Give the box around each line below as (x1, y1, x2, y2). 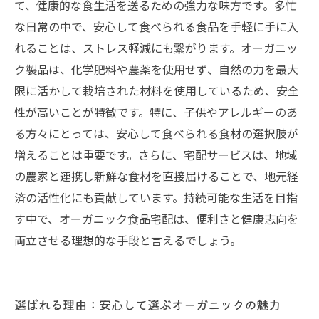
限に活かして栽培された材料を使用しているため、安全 (14, 82, 299, 99)
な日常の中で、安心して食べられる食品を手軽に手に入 (14, 18, 298, 35)
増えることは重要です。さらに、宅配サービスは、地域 (14, 146, 298, 163)
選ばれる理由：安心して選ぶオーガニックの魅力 (14, 296, 281, 313)
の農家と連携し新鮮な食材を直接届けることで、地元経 (14, 167, 298, 184)
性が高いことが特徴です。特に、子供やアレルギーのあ (14, 103, 298, 120)
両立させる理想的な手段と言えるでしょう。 (14, 231, 241, 249)
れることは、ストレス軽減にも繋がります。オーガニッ (14, 39, 298, 56)
